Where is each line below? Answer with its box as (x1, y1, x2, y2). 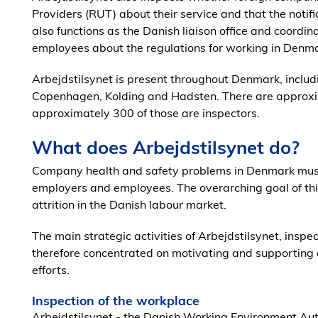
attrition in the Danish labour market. (32, 197, 226, 212)
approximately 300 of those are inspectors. (32, 106, 260, 120)
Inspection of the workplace (32, 292, 199, 308)
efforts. (32, 263, 70, 277)
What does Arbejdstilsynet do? (32, 136, 300, 158)
